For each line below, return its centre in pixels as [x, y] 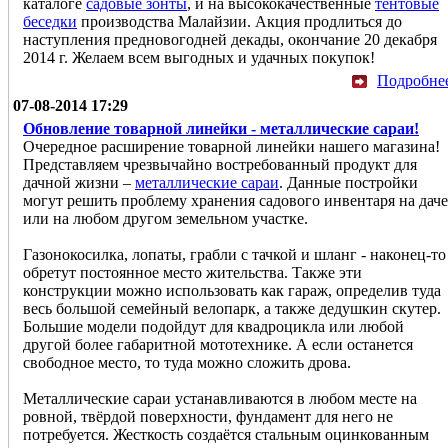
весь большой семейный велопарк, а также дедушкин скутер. [232, 308]
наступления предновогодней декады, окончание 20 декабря [230, 39]
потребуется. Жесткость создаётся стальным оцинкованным [226, 434]
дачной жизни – [79, 182]
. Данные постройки [348, 182]
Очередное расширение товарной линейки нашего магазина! [231, 146]
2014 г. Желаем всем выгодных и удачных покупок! [199, 57]
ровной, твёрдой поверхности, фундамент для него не [208, 416]
